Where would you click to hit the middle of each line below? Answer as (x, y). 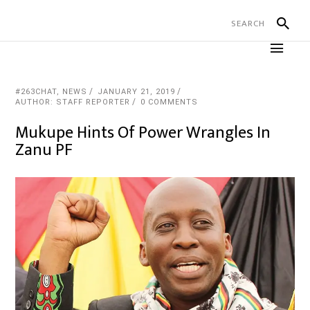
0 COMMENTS (170, 102)
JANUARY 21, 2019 (137, 92)
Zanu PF (44, 150)
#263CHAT (36, 92)
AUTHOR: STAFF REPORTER (73, 102)
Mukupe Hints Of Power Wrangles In (143, 133)
